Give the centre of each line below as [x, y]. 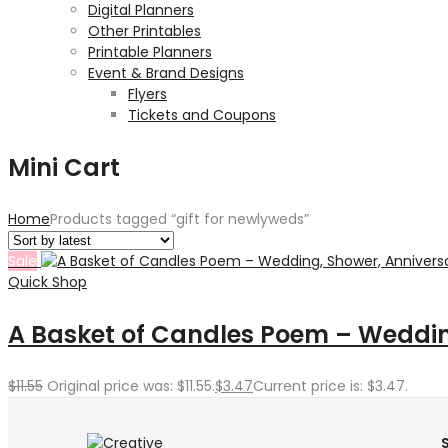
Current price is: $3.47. [330, 386]
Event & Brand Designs [166, 73]
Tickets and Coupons [202, 115]
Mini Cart [64, 167]
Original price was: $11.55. [131, 386]
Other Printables [144, 31]
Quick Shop [47, 282]
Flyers [147, 94]
